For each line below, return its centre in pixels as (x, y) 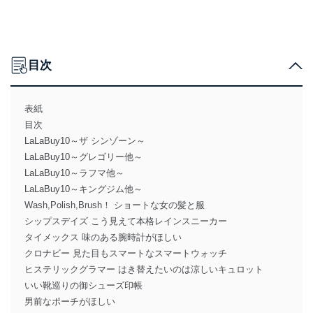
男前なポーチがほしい (70, 301)
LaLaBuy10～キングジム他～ (83, 189)
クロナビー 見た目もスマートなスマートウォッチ (126, 253)
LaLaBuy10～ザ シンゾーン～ (85, 141)
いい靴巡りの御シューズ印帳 (83, 285)
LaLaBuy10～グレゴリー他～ (83, 157)
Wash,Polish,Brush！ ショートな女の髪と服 (115, 205)
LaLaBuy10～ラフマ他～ (74, 173)
